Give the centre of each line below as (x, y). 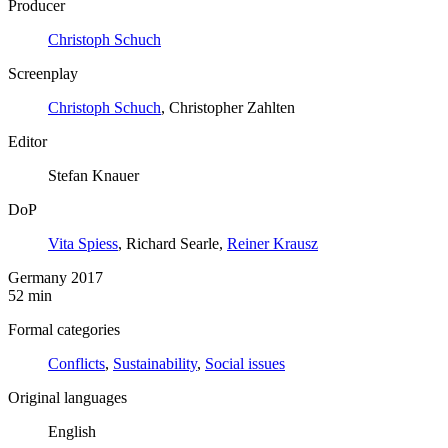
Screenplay (43, 73)
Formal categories (64, 329)
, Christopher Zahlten (228, 107)
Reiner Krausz (272, 243)
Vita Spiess (83, 243)
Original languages (67, 397)
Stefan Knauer (93, 175)
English (72, 431)
